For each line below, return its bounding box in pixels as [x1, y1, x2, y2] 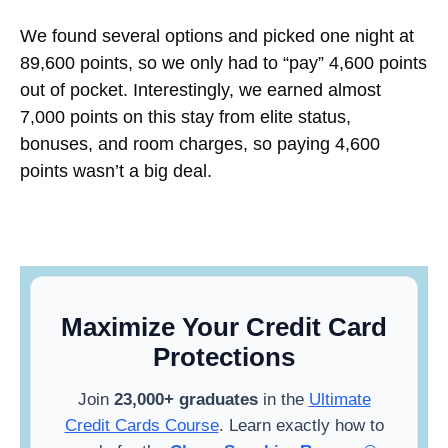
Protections [153, 342, 295, 371]
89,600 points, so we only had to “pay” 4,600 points [20, 52, 427, 73]
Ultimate [308, 389, 371, 409]
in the [257, 389, 309, 409]
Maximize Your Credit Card [61, 312, 387, 341]
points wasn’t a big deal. [20, 160, 212, 181]
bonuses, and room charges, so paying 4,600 [20, 133, 380, 154]
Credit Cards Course [64, 415, 219, 435]
